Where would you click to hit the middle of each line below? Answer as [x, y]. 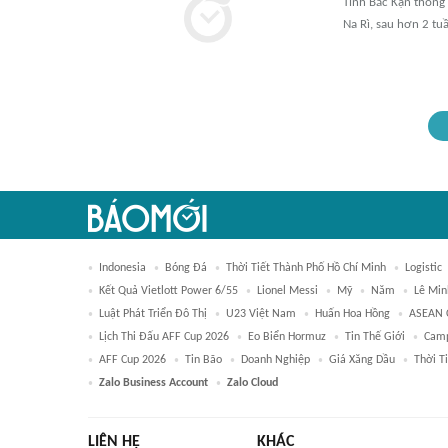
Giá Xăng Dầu [362, 360]
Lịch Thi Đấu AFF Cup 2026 [164, 337]
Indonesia [122, 268]
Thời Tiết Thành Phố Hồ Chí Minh [306, 268]
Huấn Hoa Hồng [352, 314]
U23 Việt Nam [261, 314]
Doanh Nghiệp [275, 360]
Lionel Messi [287, 291]
